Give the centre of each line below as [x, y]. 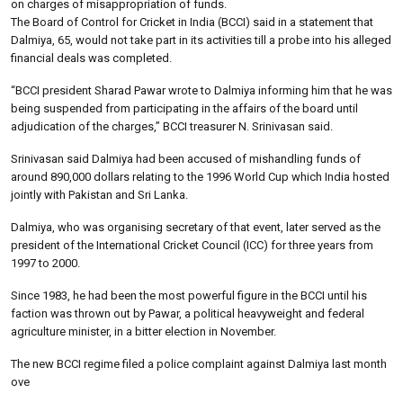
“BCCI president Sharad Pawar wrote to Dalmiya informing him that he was [201, 90]
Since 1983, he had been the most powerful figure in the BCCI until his [189, 295]
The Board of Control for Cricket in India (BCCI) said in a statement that [192, 22]
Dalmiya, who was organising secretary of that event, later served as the [196, 227]
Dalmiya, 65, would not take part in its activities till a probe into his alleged [201, 40]
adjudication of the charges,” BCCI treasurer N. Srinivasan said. [172, 126]
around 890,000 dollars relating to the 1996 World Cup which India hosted [200, 176]
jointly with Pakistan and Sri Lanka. [99, 194]
